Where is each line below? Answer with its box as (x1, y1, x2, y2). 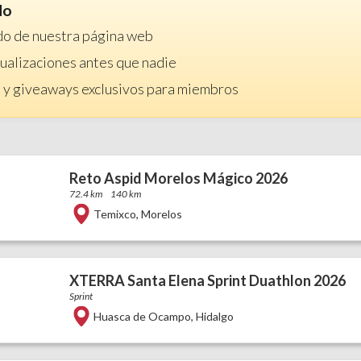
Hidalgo (195, 309, 234, 323)
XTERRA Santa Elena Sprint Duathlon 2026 (68, 271, 346, 289)
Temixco (93, 206, 136, 221)
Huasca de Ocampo (93, 309, 191, 323)
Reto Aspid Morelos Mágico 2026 (68, 168, 288, 187)
